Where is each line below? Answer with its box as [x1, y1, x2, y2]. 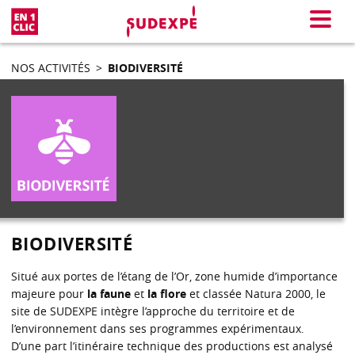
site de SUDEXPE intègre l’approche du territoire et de [11, 303, 295, 319]
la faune [87, 285, 131, 301]
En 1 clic [37, 9, 82, 25]
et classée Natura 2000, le [186, 285, 326, 301]
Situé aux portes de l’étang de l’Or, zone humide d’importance [11, 268, 338, 284]
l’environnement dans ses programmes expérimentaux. [11, 320, 304, 336]
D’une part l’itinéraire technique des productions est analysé [11, 338, 333, 353]
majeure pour [11, 285, 87, 301]
